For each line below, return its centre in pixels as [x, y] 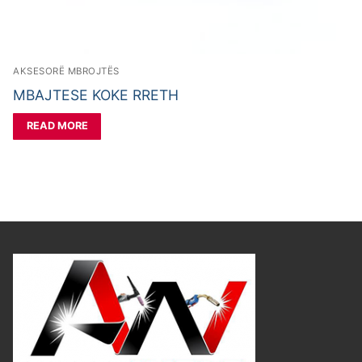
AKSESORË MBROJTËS [66, 71]
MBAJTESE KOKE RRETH [96, 95]
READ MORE [57, 126]
